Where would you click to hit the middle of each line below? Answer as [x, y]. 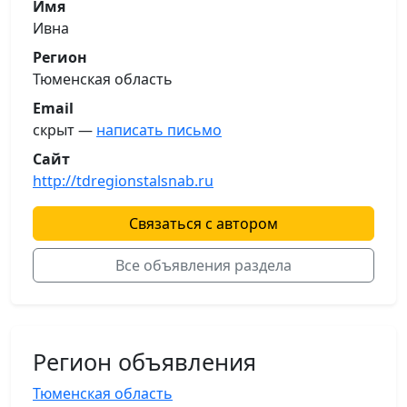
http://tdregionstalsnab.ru [123, 181]
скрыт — [65, 130]
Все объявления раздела [203, 266]
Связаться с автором [203, 224]
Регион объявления [144, 362]
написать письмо [159, 130]
